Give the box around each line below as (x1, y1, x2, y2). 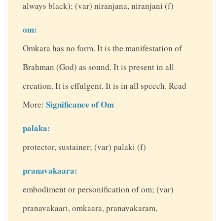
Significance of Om (46, 98, 114, 111)
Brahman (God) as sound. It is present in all (23, 61, 174, 73)
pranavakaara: (23, 164, 77, 177)
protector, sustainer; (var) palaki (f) (23, 141, 146, 153)
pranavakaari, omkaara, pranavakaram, (23, 202, 157, 214)
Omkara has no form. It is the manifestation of (23, 42, 182, 54)
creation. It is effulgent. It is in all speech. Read (23, 80, 186, 92)
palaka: (23, 122, 50, 135)
